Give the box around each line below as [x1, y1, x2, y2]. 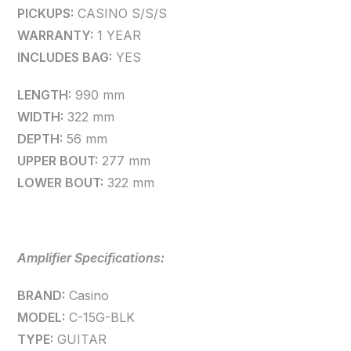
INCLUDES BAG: [17, 49, 113, 65]
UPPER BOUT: [17, 153, 99, 168]
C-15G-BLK [65, 309, 136, 325]
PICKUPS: [17, 5, 74, 21]
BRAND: [17, 288, 66, 303]
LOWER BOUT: [17, 175, 104, 190]
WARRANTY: [17, 27, 94, 43]
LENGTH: [17, 87, 72, 103]
